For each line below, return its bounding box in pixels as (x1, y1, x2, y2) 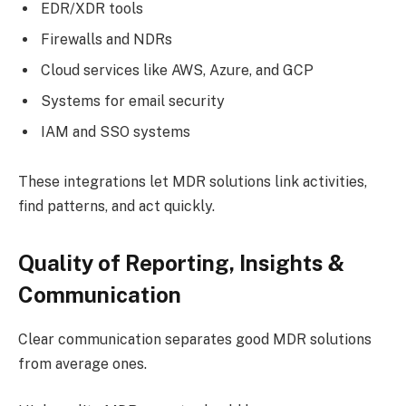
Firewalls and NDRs (41, 30, 176, 48)
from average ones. (18, 355, 150, 373)
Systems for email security (41, 92, 228, 110)
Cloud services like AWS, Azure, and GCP (41, 61, 317, 79)
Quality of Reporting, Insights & (18, 250, 344, 276)
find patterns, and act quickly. (18, 198, 218, 216)
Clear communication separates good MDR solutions (18, 331, 372, 349)
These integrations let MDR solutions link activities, (18, 173, 367, 191)
